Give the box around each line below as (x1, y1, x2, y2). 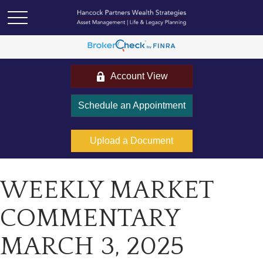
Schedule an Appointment (77, 100, 186, 110)
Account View (110, 71, 168, 81)
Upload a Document (90, 136, 173, 146)
